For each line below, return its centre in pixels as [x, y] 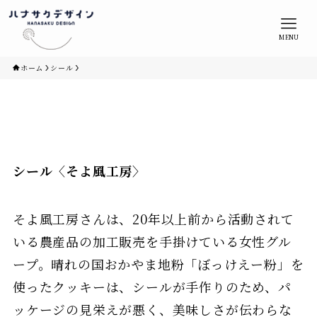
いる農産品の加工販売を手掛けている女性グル [152, 241]
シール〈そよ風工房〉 [79, 170]
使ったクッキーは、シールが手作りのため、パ [152, 286]
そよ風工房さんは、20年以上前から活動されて [153, 218]
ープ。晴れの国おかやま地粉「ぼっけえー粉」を [158, 264]
